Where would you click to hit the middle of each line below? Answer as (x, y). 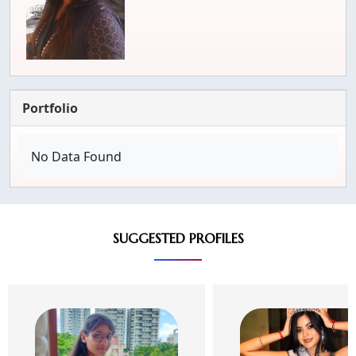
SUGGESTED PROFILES (178, 239)
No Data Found (76, 157)
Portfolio (50, 108)
